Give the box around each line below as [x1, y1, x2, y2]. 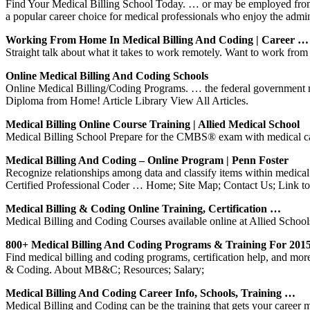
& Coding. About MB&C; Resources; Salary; [6, 263, 204, 275]
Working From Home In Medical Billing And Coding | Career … [6, 33, 309, 46]
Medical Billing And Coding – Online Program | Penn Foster [6, 154, 289, 166]
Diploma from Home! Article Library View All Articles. [6, 94, 248, 107]
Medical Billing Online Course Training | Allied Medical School [6, 118, 300, 130]
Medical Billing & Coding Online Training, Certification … [6, 202, 281, 215]
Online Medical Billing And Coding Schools [6, 69, 208, 82]
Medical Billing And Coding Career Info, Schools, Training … [6, 286, 295, 299]
